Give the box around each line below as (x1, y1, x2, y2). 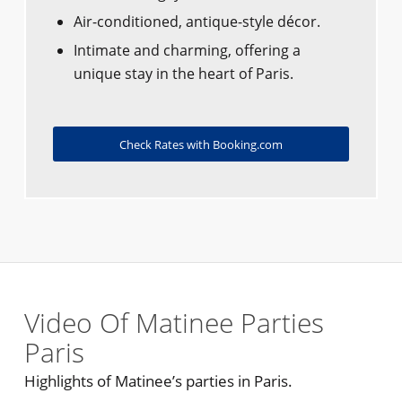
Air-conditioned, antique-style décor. (73, 12, 320, 32)
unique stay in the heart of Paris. (73, 64, 293, 84)
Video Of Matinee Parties (23, 304, 324, 342)
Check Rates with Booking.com (118, 136, 283, 153)
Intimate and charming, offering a (73, 40, 301, 61)
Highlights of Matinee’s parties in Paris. (23, 371, 293, 392)
